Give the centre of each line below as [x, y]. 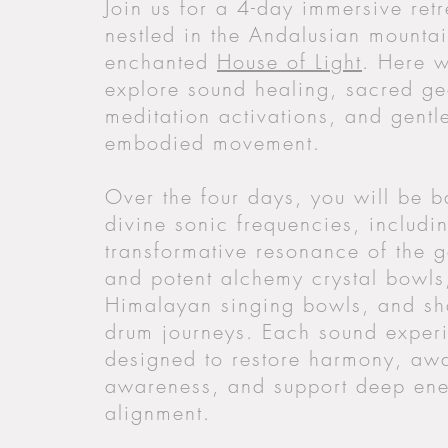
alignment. [158, 412]
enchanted [161, 61]
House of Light [289, 61]
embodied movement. [213, 142]
